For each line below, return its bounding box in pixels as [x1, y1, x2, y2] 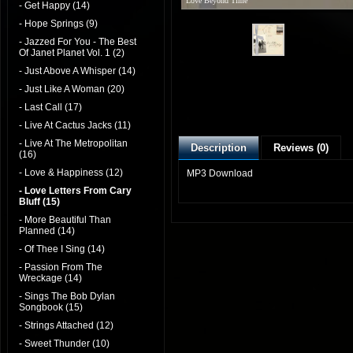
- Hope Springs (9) [19, 18, 98, 29]
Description [191, 142, 247, 154]
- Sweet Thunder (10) [19, 338, 110, 349]
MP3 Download [187, 168, 253, 179]
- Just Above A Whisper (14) [19, 65, 136, 76]
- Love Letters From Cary [19, 185, 132, 196]
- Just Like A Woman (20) [19, 84, 124, 95]
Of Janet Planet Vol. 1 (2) [19, 47, 124, 58]
